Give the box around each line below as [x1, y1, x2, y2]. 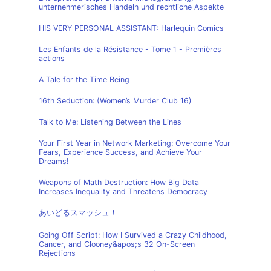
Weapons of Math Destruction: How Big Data [39, 178, 199, 187]
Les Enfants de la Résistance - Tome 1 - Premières [39, 45, 221, 54]
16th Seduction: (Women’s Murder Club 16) [39, 96, 192, 105]
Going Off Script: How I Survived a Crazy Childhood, [39, 230, 227, 240]
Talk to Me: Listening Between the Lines [39, 117, 181, 126]
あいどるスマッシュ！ [39, 208, 117, 217]
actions [39, 54, 65, 63]
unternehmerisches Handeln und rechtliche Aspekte [39, 2, 224, 11]
